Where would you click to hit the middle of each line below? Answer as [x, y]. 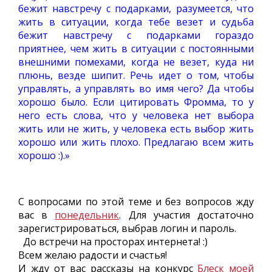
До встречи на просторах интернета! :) [115, 242]
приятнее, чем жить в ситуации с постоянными [136, 49]
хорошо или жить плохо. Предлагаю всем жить [136, 142]
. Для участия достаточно [187, 215]
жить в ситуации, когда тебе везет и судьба [136, 22]
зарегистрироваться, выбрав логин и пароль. [127, 228]
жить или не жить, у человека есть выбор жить [136, 129]
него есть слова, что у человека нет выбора [136, 115]
